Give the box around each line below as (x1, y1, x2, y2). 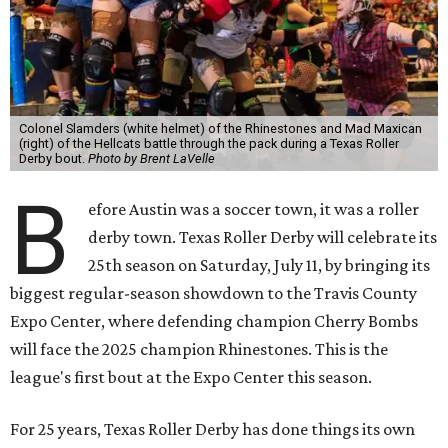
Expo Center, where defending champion (10, 311, 314, 331)
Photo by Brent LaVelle (87, 151, 215, 166)
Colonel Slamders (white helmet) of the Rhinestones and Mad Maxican (18, 121, 422, 136)
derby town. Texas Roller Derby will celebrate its (88, 227, 438, 247)
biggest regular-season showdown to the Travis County (10, 283, 417, 303)
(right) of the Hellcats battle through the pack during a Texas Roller (18, 136, 399, 151)
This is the (312, 339, 388, 359)
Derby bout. (18, 151, 88, 166)
